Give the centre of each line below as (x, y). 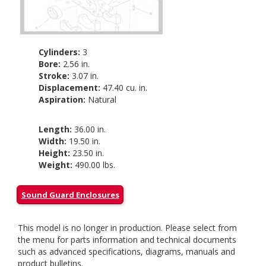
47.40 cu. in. (123, 88)
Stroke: (54, 76)
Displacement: (69, 88)
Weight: (55, 165)
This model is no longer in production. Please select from (127, 228)
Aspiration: (62, 99)
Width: (52, 141)
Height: (54, 153)
